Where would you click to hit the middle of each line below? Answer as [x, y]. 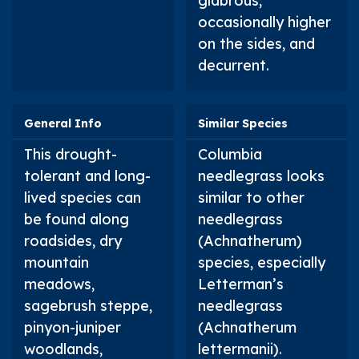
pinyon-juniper [73, 327]
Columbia [230, 154]
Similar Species [242, 123]
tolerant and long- [87, 175]
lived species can [83, 197]
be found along [77, 219]
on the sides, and [256, 43]
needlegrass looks [261, 175]
